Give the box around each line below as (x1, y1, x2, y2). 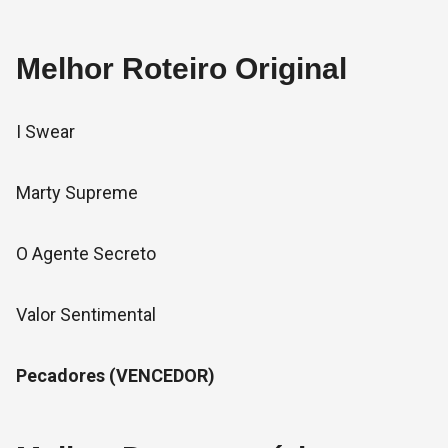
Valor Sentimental (16, 304, 156, 325)
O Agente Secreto (16, 243, 156, 264)
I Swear (16, 121, 75, 142)
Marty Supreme (16, 182, 138, 203)
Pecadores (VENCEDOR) (16, 365, 215, 386)
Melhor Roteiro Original (16, 52, 347, 85)
